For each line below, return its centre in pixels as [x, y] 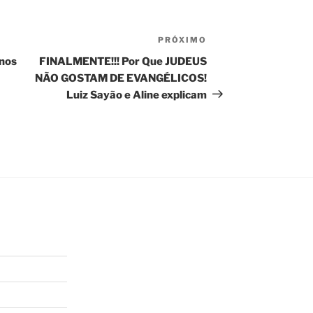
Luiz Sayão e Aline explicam [137, 95]
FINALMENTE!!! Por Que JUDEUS [123, 61]
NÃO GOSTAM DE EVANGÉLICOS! [121, 78]
